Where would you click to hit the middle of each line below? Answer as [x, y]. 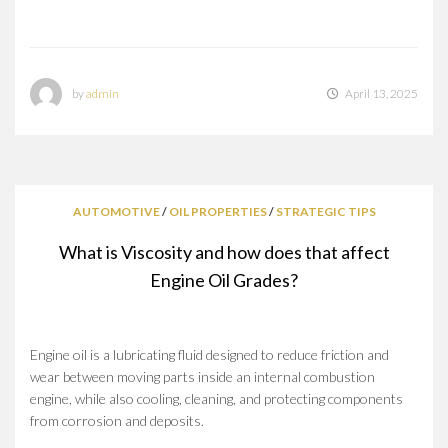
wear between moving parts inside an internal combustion [202, 376]
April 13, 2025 [381, 93]
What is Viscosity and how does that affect [224, 251]
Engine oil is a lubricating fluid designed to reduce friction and [209, 354]
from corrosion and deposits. [117, 420]
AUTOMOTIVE [116, 211]
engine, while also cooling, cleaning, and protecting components [216, 398]
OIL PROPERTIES [217, 211]
